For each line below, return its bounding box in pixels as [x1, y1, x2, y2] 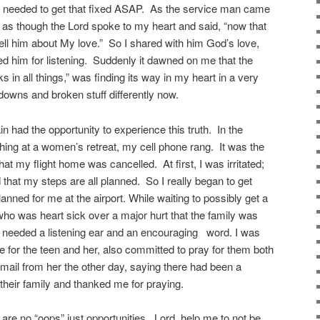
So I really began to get [146, 172, 252, 188]
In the [217, 121, 243, 136]
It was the [219, 138, 264, 154]
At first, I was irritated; [163, 155, 264, 171]
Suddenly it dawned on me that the [93, 52, 253, 68]
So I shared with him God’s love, [109, 35, 259, 51]
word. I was [206, 224, 260, 239]
